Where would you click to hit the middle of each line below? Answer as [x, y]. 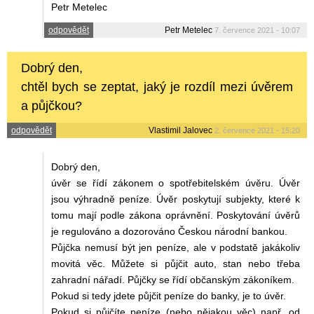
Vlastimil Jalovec [180, 131]
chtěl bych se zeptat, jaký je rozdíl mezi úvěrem [157, 87]
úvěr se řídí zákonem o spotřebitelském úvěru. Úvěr [176, 183]
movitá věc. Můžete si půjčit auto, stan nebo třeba [176, 264]
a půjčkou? [52, 106]
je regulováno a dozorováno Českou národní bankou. [169, 232]
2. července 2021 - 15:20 [257, 131]
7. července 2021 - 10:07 [257, 30]
